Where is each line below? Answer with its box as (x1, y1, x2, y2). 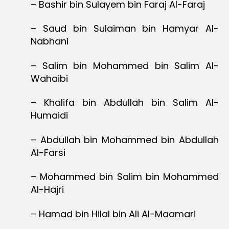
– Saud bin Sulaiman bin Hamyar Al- (31, 22, 219, 35)
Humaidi (31, 109, 68, 122)
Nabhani (31, 35, 68, 48)
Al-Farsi (31, 146, 65, 159)
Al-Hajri (31, 183, 64, 196)
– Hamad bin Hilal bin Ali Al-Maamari (31, 207, 196, 220)
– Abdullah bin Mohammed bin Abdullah (31, 133, 219, 146)
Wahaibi (31, 72, 68, 85)
